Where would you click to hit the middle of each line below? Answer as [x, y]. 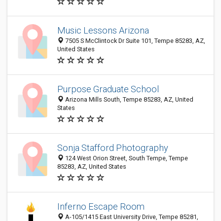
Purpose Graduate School [108, 89]
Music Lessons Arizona [103, 30]
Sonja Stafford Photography [113, 148]
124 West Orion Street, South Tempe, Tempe [126, 158]
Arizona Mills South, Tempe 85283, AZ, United [129, 99]
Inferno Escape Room [101, 206]
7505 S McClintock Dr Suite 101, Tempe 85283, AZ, [134, 41]
